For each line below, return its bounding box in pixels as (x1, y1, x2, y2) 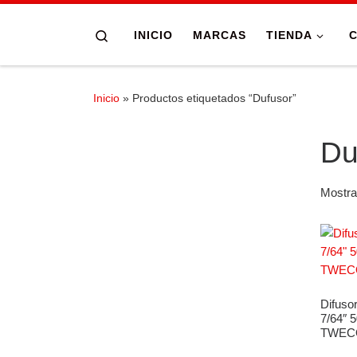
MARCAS (193, 28, 246, 41)
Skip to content (22, 15, 106, 29)
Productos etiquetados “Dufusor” (132, 91, 296, 104)
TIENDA (266, 28, 312, 41)
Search (109, 27, 147, 41)
